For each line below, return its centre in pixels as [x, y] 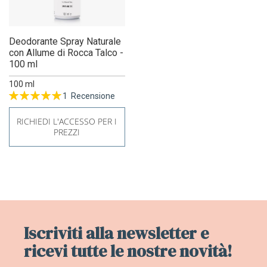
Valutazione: [32, 96]
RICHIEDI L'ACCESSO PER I [67, 121]
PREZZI [67, 132]
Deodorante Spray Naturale [65, 41]
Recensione [93, 96]
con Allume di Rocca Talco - [66, 52]
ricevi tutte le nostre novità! [128, 251]
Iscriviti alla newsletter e [116, 233]
